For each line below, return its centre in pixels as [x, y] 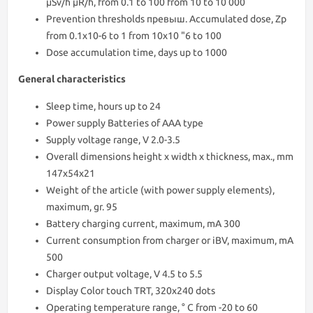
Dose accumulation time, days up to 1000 [137, 52]
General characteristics [72, 79]
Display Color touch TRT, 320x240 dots [131, 291]
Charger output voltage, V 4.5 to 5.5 [124, 274]
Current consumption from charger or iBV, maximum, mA [170, 240]
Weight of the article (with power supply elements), [160, 190]
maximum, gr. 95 [82, 207]
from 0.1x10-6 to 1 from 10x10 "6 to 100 [134, 36]
